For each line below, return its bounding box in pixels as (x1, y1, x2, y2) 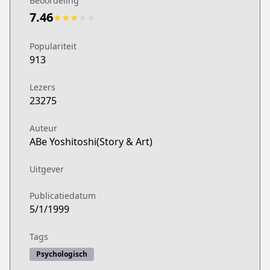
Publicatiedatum (30, 190, 96, 201)
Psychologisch (36, 249, 87, 259)
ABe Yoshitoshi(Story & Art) (30, 135, 152, 148)
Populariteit (30, 40, 77, 52)
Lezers (30, 81, 55, 93)
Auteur (30, 122, 57, 134)
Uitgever (30, 163, 64, 175)
